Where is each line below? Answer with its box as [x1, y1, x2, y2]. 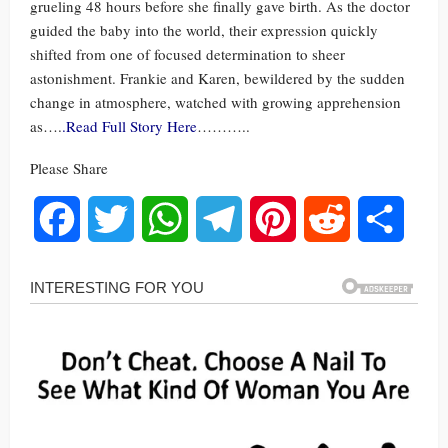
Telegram [242, 208, 301, 229]
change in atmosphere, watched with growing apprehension [30, 92, 401, 112]
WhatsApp [188, 208, 256, 229]
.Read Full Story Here [62, 116, 197, 136]
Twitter [134, 208, 178, 229]
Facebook [80, 208, 141, 229]
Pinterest [296, 208, 350, 229]
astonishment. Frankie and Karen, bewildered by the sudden [30, 68, 405, 88]
